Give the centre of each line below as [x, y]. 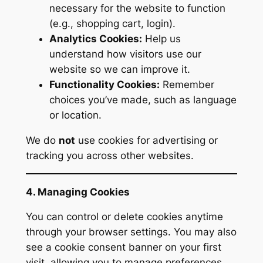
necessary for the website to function [137, 9]
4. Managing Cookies [77, 192]
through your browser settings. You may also [131, 232]
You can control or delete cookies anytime [124, 217]
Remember [187, 85]
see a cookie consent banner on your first [123, 247]
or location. [75, 115]
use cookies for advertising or [146, 141]
